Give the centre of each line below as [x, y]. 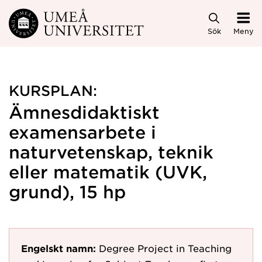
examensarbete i [82, 132]
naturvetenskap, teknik [111, 152]
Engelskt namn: [58, 248]
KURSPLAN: [53, 90]
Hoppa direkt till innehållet [76, 18]
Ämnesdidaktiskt [84, 112]
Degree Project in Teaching [165, 248]
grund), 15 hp [67, 192]
